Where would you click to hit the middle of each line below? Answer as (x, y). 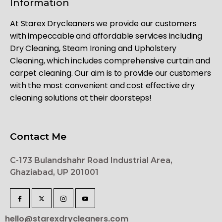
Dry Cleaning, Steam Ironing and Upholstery (93, 48)
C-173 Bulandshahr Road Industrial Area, (91, 160)
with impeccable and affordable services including (106, 36)
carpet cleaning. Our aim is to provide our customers (111, 73)
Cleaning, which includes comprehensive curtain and (110, 60)
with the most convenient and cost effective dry (102, 85)
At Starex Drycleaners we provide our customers (103, 23)
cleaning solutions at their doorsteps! (81, 98)
